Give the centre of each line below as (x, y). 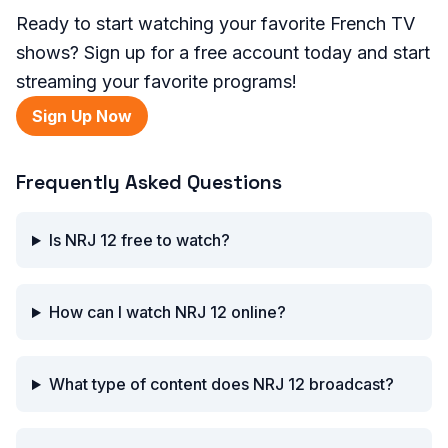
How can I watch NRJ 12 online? (167, 312)
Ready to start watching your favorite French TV (215, 24)
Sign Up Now (82, 116)
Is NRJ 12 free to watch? (139, 240)
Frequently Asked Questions (149, 182)
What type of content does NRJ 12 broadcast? (221, 384)
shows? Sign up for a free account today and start (223, 53)
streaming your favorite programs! (156, 82)
